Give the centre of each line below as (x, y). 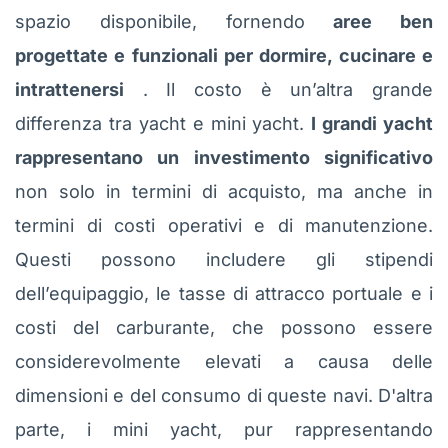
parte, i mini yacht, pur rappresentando (224, 429)
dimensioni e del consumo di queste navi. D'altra (224, 395)
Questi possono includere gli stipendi (224, 259)
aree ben (383, 21)
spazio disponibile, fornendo (174, 21)
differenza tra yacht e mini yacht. (163, 123)
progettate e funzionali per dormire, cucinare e (224, 55)
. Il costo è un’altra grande (278, 89)
